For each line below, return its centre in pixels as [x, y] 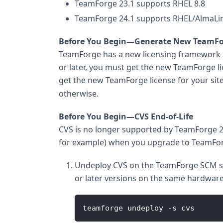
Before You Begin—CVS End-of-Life [126, 117]
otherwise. [79, 94]
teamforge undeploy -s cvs [139, 208]
